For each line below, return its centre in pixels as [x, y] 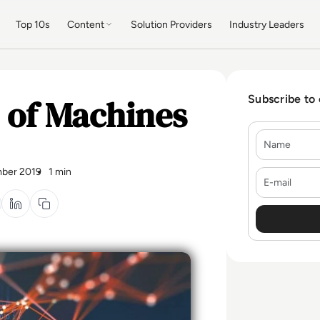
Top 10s [33, 24]
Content [86, 24]
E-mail [271, 175]
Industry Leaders [267, 24]
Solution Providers [172, 24]
